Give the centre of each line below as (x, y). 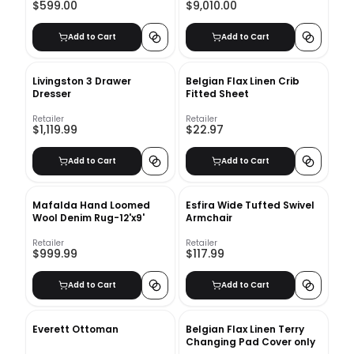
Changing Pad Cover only (250, 341)
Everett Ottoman (75, 329)
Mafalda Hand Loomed (91, 205)
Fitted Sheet (217, 93)
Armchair (209, 217)
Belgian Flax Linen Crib (243, 81)
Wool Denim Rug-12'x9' (88, 217)
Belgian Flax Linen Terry (245, 329)
